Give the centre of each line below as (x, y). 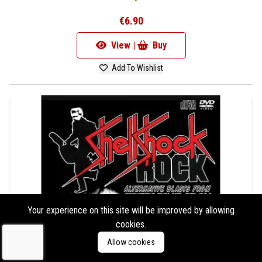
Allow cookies (131, 242)
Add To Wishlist (136, 68)
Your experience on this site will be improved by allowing (131, 210)
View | (123, 45)
